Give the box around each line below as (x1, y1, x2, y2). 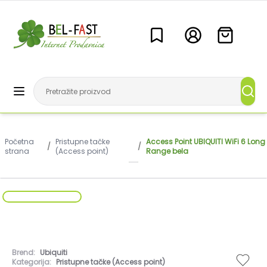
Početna (5, 136, 34, 147)
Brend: (12, 247, 35, 257)
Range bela (146, 146, 189, 156)
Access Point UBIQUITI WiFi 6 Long (146, 136, 266, 147)
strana (5, 146, 29, 156)
